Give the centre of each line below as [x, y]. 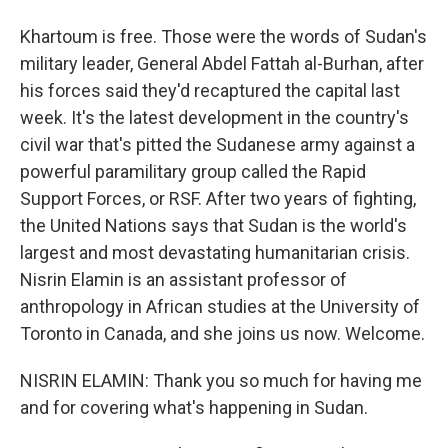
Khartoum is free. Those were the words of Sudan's [223, 36]
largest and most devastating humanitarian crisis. [215, 252]
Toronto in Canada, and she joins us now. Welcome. [222, 333]
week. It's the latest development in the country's [214, 117]
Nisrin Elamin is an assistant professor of [183, 279]
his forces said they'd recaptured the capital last [210, 90]
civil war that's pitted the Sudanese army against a [217, 144]
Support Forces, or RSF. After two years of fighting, [218, 198]
